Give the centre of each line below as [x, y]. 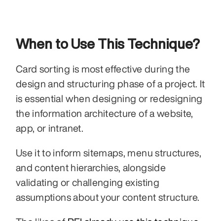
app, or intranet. [50, 128]
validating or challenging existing [88, 182]
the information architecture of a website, [105, 113]
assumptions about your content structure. [108, 197]
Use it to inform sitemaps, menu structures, [109, 152]
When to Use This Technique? [108, 43]
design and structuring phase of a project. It [110, 83]
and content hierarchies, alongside [91, 167]
